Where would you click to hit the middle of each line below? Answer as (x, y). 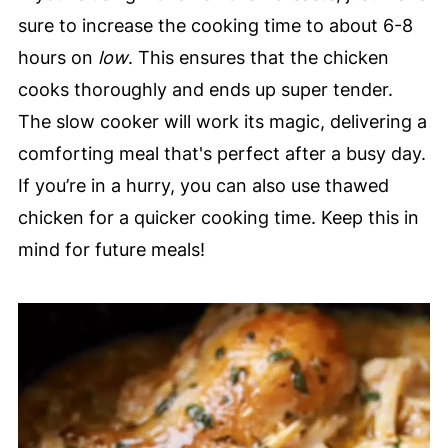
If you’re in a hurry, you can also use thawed (203, 186)
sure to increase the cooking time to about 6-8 (215, 26)
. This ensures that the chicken (258, 58)
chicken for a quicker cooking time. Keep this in (218, 218)
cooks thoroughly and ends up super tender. (205, 90)
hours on (57, 58)
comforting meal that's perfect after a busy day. (221, 154)
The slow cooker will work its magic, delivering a (222, 122)
